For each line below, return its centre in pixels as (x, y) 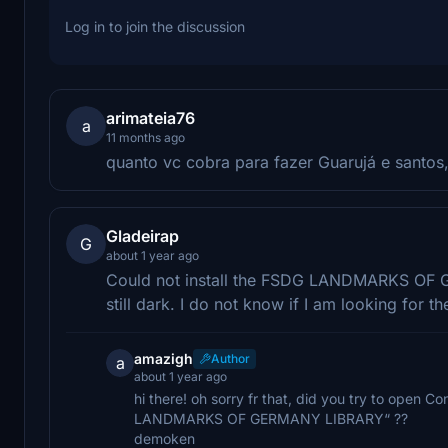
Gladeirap (142, 235)
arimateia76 (150, 117)
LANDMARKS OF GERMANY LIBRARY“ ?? (271, 418)
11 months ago (145, 137)
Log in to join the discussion (155, 26)
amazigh (163, 358)
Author (230, 358)
